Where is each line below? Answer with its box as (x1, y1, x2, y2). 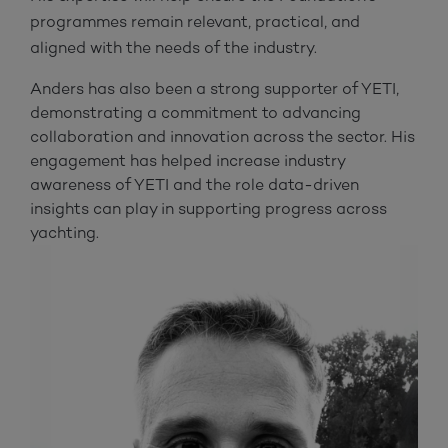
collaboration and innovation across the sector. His (30, 126, 415, 146)
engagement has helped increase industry (30, 150, 345, 170)
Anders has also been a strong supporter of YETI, (30, 78, 399, 98)
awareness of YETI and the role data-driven (30, 174, 359, 194)
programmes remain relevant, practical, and (30, 11, 360, 31)
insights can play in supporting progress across (30, 198, 387, 218)
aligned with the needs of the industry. (30, 37, 317, 57)
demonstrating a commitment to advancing (30, 102, 361, 122)
